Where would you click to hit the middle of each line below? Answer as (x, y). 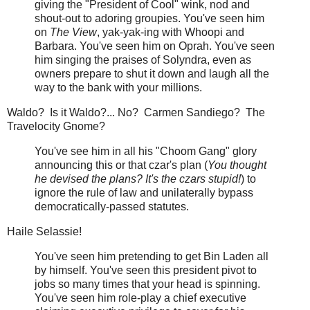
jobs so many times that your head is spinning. (147, 284)
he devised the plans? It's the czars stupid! (138, 179)
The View (73, 33)
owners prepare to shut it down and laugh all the (152, 74)
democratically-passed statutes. (112, 207)
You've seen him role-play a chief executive (140, 298)
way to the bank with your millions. (118, 88)
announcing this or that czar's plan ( (121, 165)
